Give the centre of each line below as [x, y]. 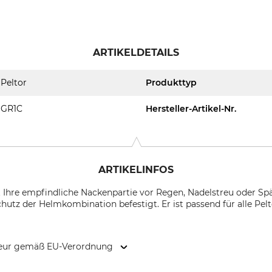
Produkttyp [171, 83]
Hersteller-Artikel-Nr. [191, 109]
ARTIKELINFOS [136, 170]
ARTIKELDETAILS [136, 53]
